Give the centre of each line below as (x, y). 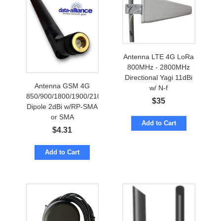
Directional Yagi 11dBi (159, 77)
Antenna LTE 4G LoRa (159, 56)
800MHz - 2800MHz (159, 67)
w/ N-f (159, 88)
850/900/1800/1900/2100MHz (73, 96)
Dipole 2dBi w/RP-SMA (62, 107)
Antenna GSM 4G (62, 86)
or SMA (62, 117)
